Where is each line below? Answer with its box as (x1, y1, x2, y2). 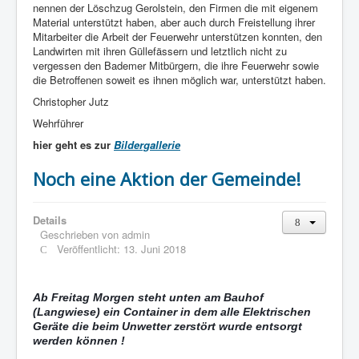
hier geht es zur (33, 137, 114, 152)
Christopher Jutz (33, 94, 109, 109)
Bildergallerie (114, 137, 180, 152)
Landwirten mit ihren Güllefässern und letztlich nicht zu (33, 43, 287, 58)
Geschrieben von (40, 227, 122, 242)
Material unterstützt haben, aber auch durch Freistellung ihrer (33, 14, 315, 30)
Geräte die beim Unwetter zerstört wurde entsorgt (33, 320, 302, 333)
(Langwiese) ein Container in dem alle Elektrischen (33, 305, 311, 318)
